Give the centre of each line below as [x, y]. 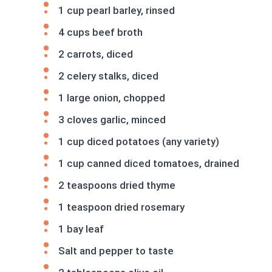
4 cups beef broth [100, 32]
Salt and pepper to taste [116, 251]
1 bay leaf [81, 229]
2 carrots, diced [96, 54]
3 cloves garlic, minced [112, 120]
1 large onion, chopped [112, 98]
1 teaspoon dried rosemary [121, 207]
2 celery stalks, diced [108, 76]
